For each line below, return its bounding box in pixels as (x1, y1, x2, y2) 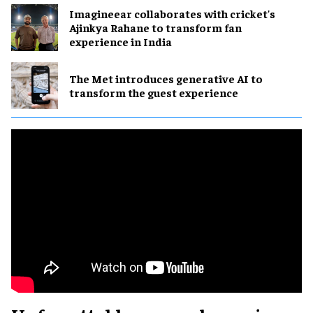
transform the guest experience (69, 85, 238, 100)
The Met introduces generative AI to (69, 71, 263, 86)
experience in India (69, 34, 172, 49)
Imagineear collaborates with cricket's (69, 6, 275, 21)
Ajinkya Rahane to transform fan (69, 20, 242, 35)
